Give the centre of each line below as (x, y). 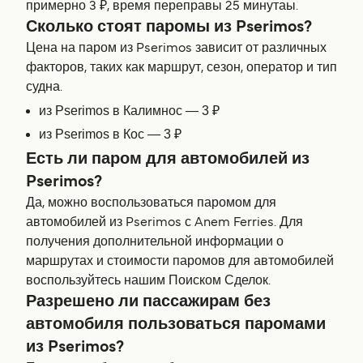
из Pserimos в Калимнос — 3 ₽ (129, 111)
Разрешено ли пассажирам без (148, 303)
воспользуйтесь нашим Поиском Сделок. (148, 282)
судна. (44, 88)
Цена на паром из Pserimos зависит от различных (176, 49)
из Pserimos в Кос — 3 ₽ (110, 135)
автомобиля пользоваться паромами (176, 325)
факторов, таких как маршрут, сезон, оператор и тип (181, 68)
